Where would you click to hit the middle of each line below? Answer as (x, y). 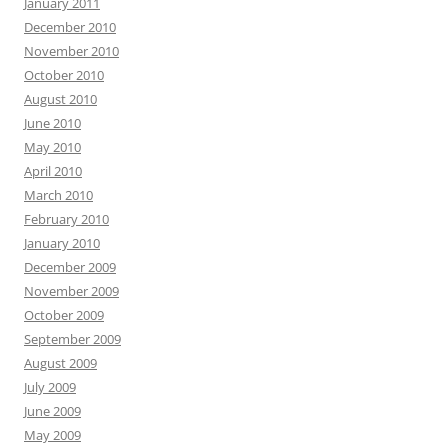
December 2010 (70, 27)
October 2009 (64, 315)
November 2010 (71, 51)
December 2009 (70, 267)
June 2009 (52, 411)
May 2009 (52, 435)
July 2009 (50, 387)
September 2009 (72, 339)
